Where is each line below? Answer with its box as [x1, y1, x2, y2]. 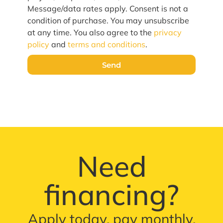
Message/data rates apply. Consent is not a [27, 3, 188, 14]
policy [27, 39, 49, 50]
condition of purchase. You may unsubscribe [27, 15, 189, 26]
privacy [153, 27, 182, 38]
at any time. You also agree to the [27, 27, 154, 38]
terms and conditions [67, 39, 145, 50]
